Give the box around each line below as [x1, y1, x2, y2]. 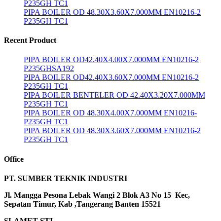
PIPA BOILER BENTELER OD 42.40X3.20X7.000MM [24, 91, 205, 100]
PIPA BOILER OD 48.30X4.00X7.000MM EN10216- [24, 109, 197, 117]
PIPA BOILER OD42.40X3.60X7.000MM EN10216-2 [24, 73, 199, 82]
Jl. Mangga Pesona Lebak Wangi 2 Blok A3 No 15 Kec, [4, 191, 190, 199]
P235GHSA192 [24, 64, 74, 73]
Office [4, 154, 24, 163]
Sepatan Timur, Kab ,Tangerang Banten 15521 [4, 200, 161, 208]
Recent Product [4, 36, 56, 45]
